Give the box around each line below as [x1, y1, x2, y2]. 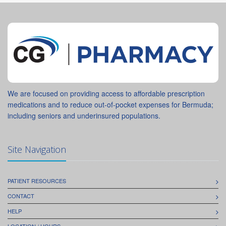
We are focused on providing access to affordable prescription [8, 88, 205, 98]
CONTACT [8, 191, 34, 200]
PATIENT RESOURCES [8, 176, 66, 185]
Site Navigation [8, 143, 66, 155]
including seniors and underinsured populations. [8, 110, 160, 121]
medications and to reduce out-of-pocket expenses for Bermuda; [8, 99, 213, 109]
